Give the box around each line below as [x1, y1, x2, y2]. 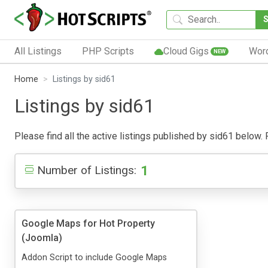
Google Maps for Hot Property [22, 217, 155, 229]
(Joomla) [22, 232, 62, 243]
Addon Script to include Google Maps [22, 252, 167, 263]
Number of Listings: [37, 163, 136, 177]
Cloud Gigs [163, 45, 209, 57]
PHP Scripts [81, 45, 134, 57]
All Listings [14, 45, 62, 57]
